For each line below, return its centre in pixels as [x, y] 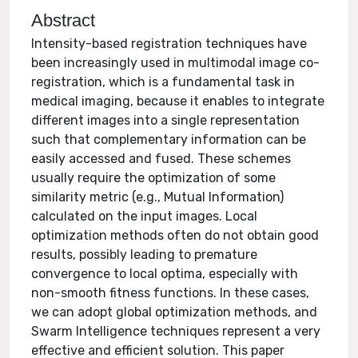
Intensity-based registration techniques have [169, 44]
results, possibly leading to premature [145, 255]
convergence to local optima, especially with [165, 274]
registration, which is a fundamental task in [163, 82]
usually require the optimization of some [154, 178]
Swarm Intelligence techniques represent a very [176, 331]
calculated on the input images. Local [145, 216]
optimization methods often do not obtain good [175, 235]
